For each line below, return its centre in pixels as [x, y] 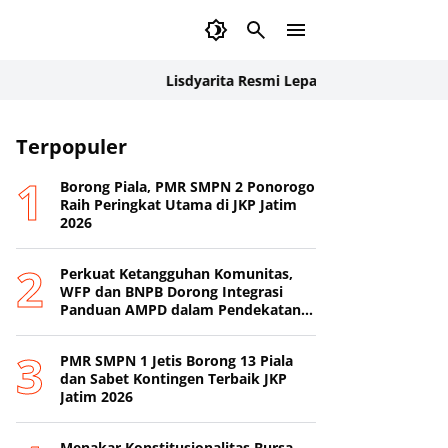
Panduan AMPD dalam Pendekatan [180, 309]
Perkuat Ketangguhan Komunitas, [176, 273]
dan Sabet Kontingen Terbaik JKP [173, 378]
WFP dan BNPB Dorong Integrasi [171, 291]
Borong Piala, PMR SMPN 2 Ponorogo [187, 186]
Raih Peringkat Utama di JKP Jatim [178, 204]
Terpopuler [71, 146]
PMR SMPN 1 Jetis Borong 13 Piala [176, 360]
